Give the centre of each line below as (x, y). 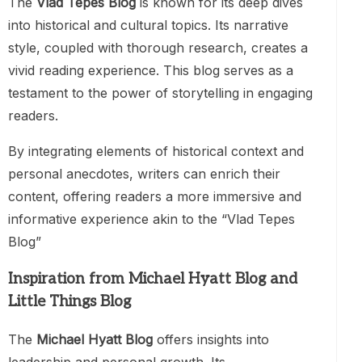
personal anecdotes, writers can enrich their (144, 173)
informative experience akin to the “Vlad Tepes (152, 219)
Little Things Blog (69, 301)
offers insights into (211, 340)
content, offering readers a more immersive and (155, 196)
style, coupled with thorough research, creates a (158, 47)
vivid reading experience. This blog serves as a (151, 70)
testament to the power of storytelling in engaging (160, 93)
